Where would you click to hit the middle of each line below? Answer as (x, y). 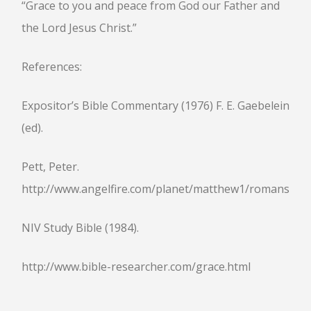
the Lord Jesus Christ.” (79, 28)
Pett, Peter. (50, 167)
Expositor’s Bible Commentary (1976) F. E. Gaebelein (155, 106)
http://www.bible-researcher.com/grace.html (136, 267)
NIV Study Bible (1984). (80, 228)
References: (52, 67)
